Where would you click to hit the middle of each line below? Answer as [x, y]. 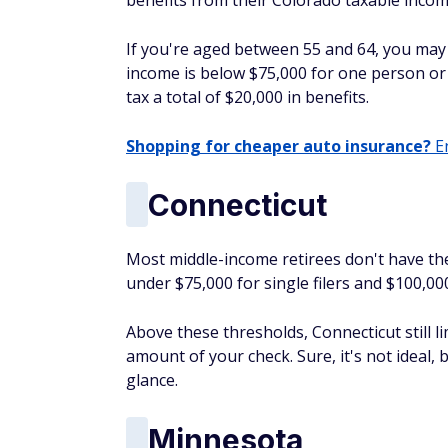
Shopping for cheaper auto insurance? [278, 146]
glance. [152, 380]
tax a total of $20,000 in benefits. [247, 97]
